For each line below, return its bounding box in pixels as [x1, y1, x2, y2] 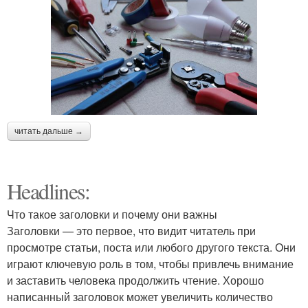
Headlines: [7, 176, 89, 206]
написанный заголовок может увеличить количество [7, 289, 273, 305]
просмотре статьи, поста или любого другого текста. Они [7, 239, 296, 256]
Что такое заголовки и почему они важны [7, 206, 217, 223]
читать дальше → [14, 126, 83, 137]
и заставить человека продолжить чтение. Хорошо [7, 272, 264, 289]
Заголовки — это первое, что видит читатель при [7, 223, 256, 239]
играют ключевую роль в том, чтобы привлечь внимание [7, 256, 294, 272]
